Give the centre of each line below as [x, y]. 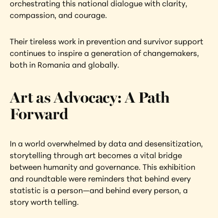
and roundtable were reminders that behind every [100, 179]
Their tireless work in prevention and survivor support [107, 41]
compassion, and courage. [58, 15]
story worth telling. [44, 202]
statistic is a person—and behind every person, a [99, 190]
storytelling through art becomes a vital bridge [96, 155]
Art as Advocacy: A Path [90, 98]
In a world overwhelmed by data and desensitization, [106, 144]
